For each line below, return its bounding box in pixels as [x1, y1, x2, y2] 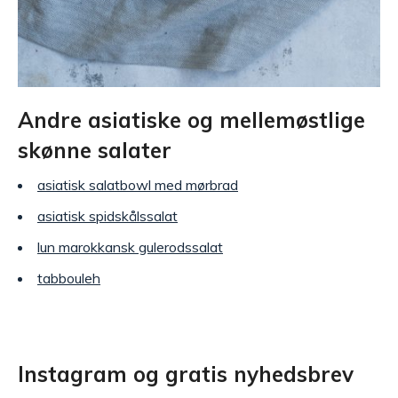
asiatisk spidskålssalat [37, 206, 178, 225]
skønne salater [18, 136, 171, 163]
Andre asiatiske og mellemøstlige [18, 106, 365, 133]
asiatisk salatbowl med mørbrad [37, 175, 238, 194]
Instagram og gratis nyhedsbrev [18, 360, 354, 387]
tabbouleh [37, 268, 100, 287]
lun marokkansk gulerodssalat [37, 237, 223, 256]
